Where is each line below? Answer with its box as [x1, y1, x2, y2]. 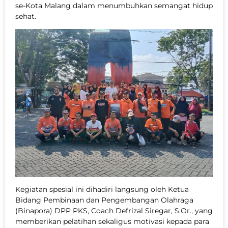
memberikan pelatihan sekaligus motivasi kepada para [15, 217, 209, 226]
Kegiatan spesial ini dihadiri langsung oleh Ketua [15, 185, 189, 194]
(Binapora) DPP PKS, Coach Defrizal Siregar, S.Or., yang [15, 206, 213, 216]
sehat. [15, 11, 36, 21]
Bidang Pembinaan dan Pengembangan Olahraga [15, 195, 193, 205]
